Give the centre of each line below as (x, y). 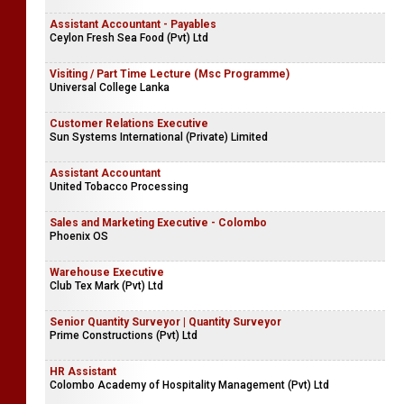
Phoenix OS (79, 236)
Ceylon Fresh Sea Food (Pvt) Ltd (129, 37)
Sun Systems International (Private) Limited (159, 137)
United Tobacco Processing (119, 186)
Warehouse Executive (107, 272)
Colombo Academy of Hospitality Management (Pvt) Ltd (189, 385)
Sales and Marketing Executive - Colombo (158, 222)
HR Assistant (83, 371)
